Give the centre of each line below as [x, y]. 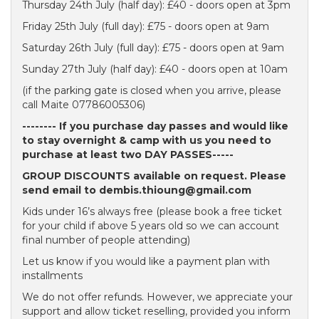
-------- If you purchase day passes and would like [155, 126]
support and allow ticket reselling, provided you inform [156, 311]
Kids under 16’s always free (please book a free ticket [152, 211]
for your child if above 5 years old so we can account [151, 226]
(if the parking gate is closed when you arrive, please [152, 90]
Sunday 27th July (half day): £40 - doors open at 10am [155, 69]
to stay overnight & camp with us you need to [147, 140]
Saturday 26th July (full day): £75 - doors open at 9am [153, 48]
